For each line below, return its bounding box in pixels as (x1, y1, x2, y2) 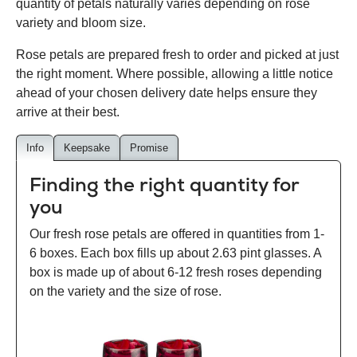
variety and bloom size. (16, 16, 146, 30)
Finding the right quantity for (29, 172, 299, 198)
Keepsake (64, 142, 110, 155)
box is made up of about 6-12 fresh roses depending (29, 265, 322, 280)
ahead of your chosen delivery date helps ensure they (16, 86, 317, 100)
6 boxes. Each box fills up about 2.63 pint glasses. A (29, 246, 321, 261)
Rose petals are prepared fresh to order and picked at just (16, 48, 339, 62)
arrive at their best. (16, 105, 120, 120)
